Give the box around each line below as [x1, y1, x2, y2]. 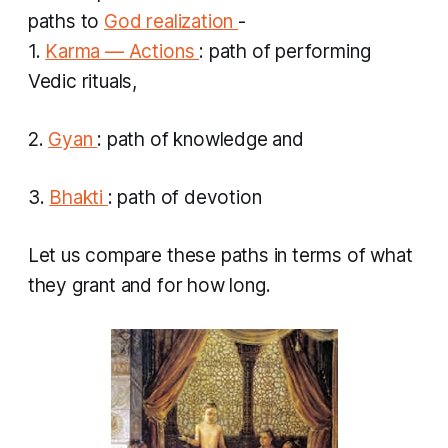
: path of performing [199, 40, 371, 64]
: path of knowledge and [97, 128, 304, 152]
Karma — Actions [45, 40, 200, 64]
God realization [104, 10, 239, 34]
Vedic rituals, [27, 70, 138, 94]
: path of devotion [107, 186, 262, 210]
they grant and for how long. [27, 274, 271, 298]
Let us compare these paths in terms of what [27, 244, 413, 268]
